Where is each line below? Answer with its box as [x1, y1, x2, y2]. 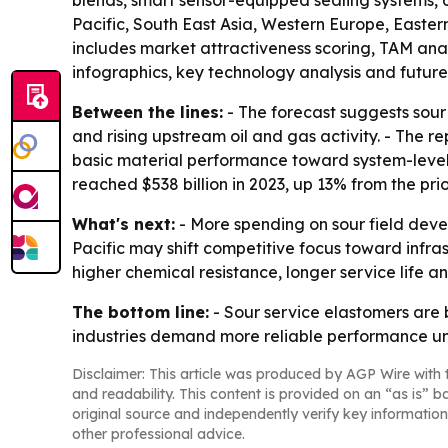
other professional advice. [72, 425, 245, 443]
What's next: [72, 214, 175, 234]
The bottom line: [72, 302, 209, 322]
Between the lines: [72, 102, 223, 122]
